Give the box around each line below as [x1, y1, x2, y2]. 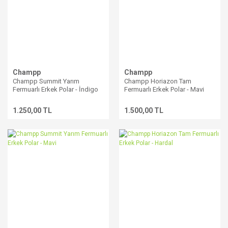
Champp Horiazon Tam [124, 77, 191, 85]
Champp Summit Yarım [13, 77, 79, 85]
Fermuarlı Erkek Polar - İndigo [13, 85, 98, 93]
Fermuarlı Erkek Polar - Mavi [124, 85, 204, 93]
